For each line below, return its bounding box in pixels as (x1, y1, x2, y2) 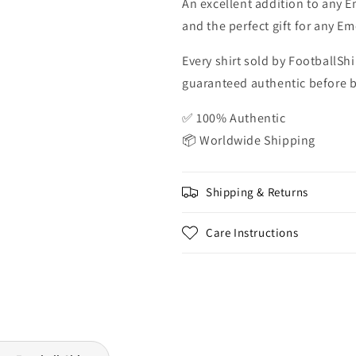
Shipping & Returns (206, 184, 308, 199)
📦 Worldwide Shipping (182, 132, 315, 149)
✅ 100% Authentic (182, 110, 286, 126)
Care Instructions (206, 225, 299, 240)
